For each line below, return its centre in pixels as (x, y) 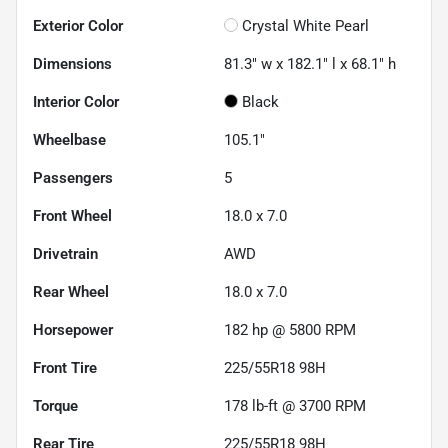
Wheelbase (69, 139)
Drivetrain (65, 253)
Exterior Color (78, 25)
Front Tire (65, 367)
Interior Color (76, 101)
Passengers (73, 177)
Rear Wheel (71, 291)
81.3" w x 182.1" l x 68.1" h (310, 63)
